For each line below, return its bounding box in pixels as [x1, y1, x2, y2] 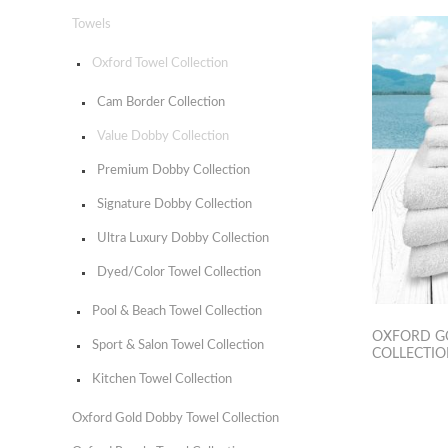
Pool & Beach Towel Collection [92, 305, 262, 318]
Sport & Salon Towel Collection [92, 339, 264, 352]
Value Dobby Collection [97, 130, 229, 143]
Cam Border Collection [97, 96, 225, 109]
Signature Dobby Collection [97, 198, 252, 211]
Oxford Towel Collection [92, 57, 228, 70]
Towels [72, 18, 111, 31]
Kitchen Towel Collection [92, 373, 232, 386]
